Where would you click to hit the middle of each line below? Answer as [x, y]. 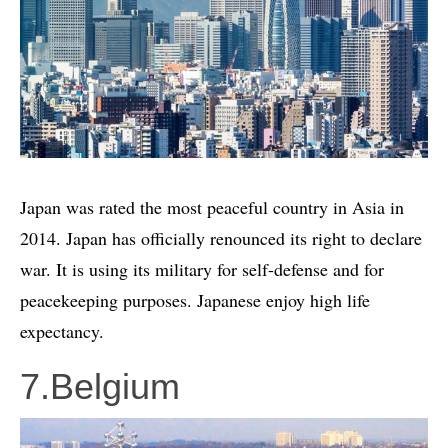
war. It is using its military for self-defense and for [202, 268]
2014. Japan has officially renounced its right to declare [221, 237]
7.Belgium [100, 386]
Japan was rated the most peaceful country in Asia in [212, 206]
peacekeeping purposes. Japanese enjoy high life [195, 299]
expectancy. [62, 330]
